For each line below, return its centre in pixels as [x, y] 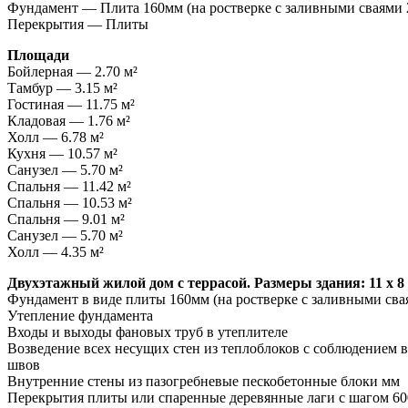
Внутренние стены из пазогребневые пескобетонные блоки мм [204, 381]
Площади [38, 55]
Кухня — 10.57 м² [62, 153]
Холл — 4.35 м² [56, 251]
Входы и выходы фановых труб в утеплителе [148, 331]
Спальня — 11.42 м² [69, 186]
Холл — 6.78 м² [56, 137]
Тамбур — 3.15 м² [62, 87]
